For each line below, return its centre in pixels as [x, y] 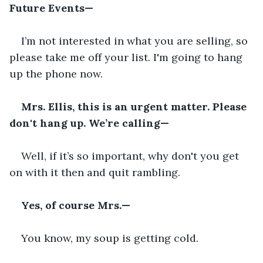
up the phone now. [56, 73]
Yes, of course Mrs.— [76, 205]
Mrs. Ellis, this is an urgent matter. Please [135, 106]
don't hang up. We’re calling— [89, 123]
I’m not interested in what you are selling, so [136, 41]
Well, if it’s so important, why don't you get [131, 156]
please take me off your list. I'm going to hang [127, 57]
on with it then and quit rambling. [95, 172]
